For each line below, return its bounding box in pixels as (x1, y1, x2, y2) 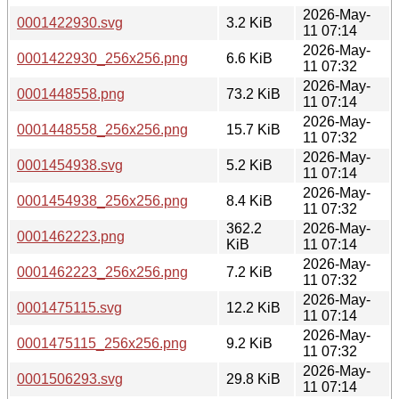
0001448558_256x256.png (17, 121, 188, 137)
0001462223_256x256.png (17, 264, 188, 280)
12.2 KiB (226, 299, 281, 315)
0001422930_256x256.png (17, 50, 188, 66)
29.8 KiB (226, 370, 281, 387)
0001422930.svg (17, 14, 123, 30)
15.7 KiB (226, 121, 281, 137)
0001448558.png (17, 85, 125, 102)
